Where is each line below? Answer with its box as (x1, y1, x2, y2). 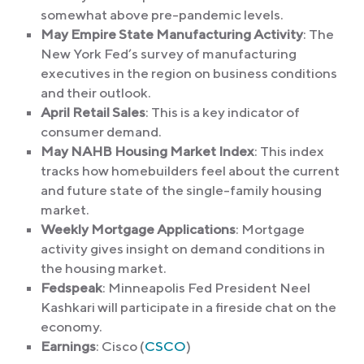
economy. (41, 318, 102, 336)
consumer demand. (41, 123, 162, 141)
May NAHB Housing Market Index (41, 143, 254, 160)
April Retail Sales (41, 104, 145, 121)
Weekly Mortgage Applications (41, 221, 236, 238)
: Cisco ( (96, 338, 145, 355)
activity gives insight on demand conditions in (41, 240, 325, 258)
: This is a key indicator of (145, 104, 300, 121)
